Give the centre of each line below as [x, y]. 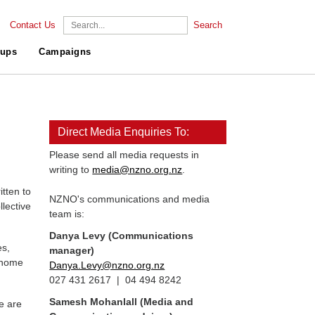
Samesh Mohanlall [95, 302]
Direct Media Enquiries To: [124, 132]
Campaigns [65, 52]
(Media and [167, 302]
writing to [71, 169]
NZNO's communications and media [130, 199]
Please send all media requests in [124, 155]
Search [208, 25]
